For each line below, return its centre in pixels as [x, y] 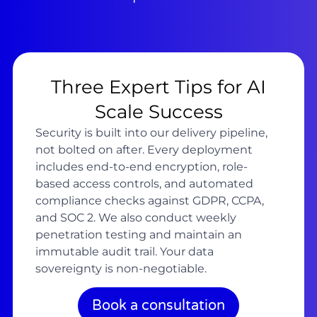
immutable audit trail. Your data [124, 251]
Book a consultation [158, 306]
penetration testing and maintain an [138, 234]
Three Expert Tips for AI [158, 87]
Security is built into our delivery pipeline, [151, 132]
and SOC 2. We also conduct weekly [136, 217]
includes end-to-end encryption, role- [141, 166]
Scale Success [158, 111]
